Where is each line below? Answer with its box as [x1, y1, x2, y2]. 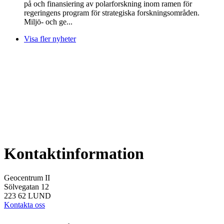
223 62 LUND [4, 191, 51, 200]
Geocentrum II [4, 173, 50, 182]
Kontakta [4, 200, 33, 209]
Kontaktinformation [4, 144, 144, 162]
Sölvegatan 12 [4, 182, 49, 191]
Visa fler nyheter [24, 34, 76, 43]
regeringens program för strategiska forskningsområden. [24, 8, 199, 17]
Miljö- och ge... [24, 17, 72, 26]
